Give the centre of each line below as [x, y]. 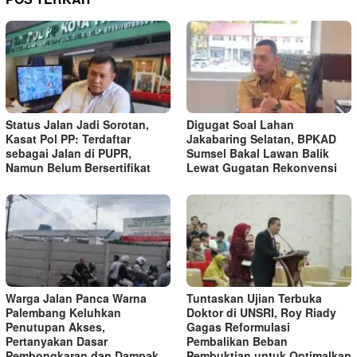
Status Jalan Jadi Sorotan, [77, 125]
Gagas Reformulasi [238, 326]
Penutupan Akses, [55, 326]
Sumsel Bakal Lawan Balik [258, 153]
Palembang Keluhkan [63, 312]
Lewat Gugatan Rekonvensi [262, 168]
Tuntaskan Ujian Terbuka [254, 298]
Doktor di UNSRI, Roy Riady [261, 312]
